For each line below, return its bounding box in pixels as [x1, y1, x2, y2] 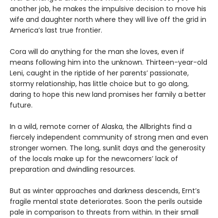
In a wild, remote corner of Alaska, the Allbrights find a [10, 122, 192, 132]
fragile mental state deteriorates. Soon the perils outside [10, 197, 202, 207]
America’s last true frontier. [10, 25, 102, 36]
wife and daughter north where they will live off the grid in [10, 15, 206, 25]
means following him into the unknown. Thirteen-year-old [10, 57, 207, 68]
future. [10, 100, 33, 110]
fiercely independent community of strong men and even [10, 132, 208, 143]
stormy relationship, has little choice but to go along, [10, 79, 189, 89]
